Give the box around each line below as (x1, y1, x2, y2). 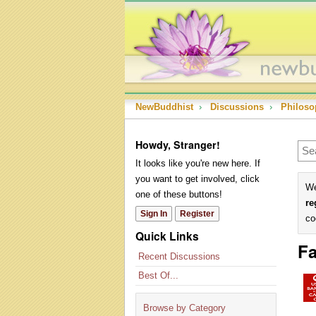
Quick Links (135, 228, 199, 244)
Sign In (140, 209, 167, 219)
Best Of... (138, 270, 178, 281)
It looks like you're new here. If (135, 158, 260, 169)
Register (180, 209, 214, 219)
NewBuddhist (135, 102, 193, 112)
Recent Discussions (138, 251, 220, 262)
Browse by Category (143, 303, 226, 313)
